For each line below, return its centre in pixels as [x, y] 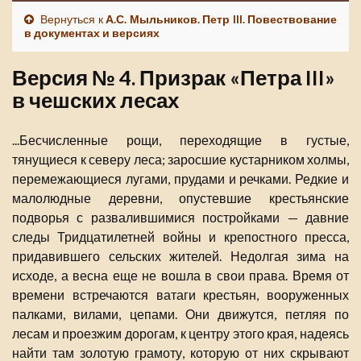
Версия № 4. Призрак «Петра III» [174, 78]
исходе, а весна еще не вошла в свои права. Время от [180, 276]
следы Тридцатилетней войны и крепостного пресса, [180, 237]
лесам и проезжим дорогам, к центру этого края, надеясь [180, 334]
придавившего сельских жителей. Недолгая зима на [180, 256]
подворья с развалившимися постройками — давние [180, 218]
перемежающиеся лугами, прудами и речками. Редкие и [180, 179]
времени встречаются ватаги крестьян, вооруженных [180, 295]
